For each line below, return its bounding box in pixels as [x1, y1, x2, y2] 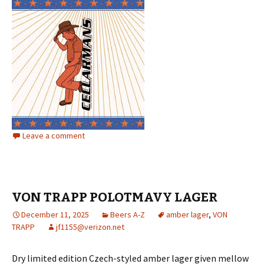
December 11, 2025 [21, 209, 89, 220]
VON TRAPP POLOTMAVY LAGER [12, 189, 217, 205]
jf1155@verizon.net [56, 222, 124, 232]
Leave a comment [22, 130, 85, 141]
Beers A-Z [110, 209, 145, 220]
